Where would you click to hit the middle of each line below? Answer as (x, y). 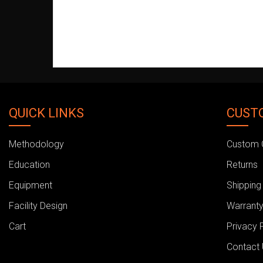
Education (29, 165)
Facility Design (38, 206)
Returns (242, 165)
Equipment (31, 185)
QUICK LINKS (46, 113)
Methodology (36, 144)
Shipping (244, 185)
